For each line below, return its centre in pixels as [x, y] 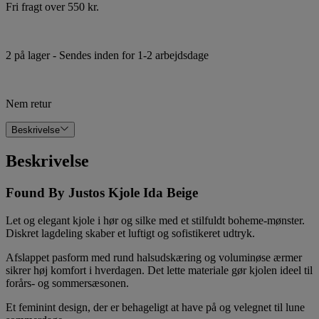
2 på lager [28, 55]
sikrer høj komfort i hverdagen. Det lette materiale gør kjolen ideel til [159, 270]
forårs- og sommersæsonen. [67, 283]
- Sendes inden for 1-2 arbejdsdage [129, 55]
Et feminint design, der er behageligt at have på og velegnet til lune [155, 307]
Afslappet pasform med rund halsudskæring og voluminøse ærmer [154, 257]
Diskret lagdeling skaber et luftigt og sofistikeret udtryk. [130, 233]
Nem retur [28, 103]
